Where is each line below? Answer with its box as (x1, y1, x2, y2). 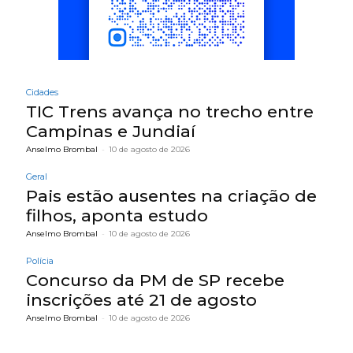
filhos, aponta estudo (26, 206, 208, 226)
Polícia (26, 255, 54, 267)
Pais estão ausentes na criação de (26, 186, 317, 206)
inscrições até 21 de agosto (26, 290, 257, 310)
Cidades (26, 87, 58, 98)
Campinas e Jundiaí (26, 121, 195, 142)
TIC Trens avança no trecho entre (26, 102, 314, 122)
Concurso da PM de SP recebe (26, 270, 284, 291)
